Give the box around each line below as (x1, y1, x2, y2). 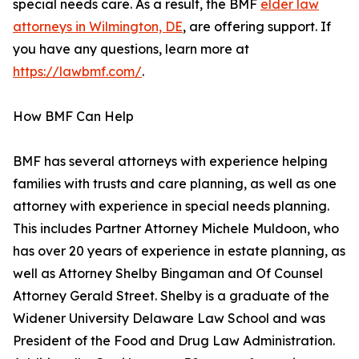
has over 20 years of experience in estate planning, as (13, 243, 345, 260)
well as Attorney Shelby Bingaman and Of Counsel (13, 265, 323, 282)
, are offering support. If (183, 18, 331, 35)
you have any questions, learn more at (13, 41, 249, 58)
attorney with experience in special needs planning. (13, 198, 329, 215)
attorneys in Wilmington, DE (13, 18, 183, 35)
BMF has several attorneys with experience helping (13, 153, 328, 170)
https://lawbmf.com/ (13, 63, 142, 80)
